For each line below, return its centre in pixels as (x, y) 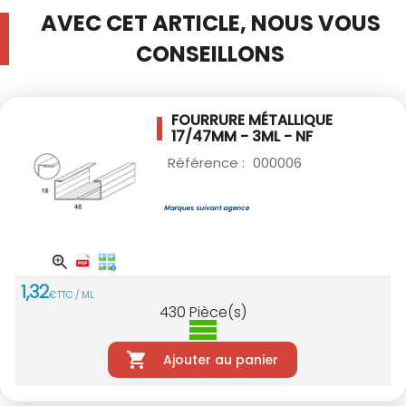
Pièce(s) (218, 313)
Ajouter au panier (220, 360)
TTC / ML (76, 295)
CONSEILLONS (210, 54)
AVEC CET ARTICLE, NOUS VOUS (210, 24)
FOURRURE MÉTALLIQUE (252, 121)
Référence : (208, 163)
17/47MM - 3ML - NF (242, 137)
